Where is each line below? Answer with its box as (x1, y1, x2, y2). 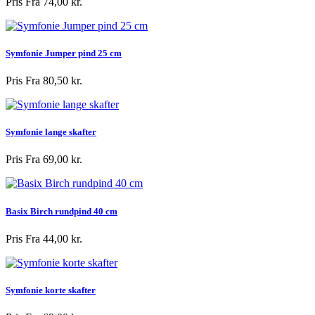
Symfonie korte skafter (6, 285, 96, 295)
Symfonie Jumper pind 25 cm (6, 47, 122, 58)
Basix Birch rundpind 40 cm (6, 205, 117, 217)
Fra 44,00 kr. (25, 232, 82, 245)
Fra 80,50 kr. (25, 75, 82, 87)
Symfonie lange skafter (6, 127, 96, 138)
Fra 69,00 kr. (25, 153, 82, 166)
